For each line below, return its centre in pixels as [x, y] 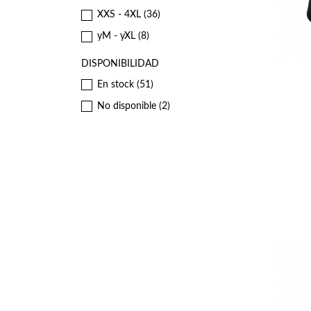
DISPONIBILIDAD [120, 64]
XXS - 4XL [120, 15]
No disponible [128, 106]
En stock [117, 84]
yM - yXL [118, 36]
